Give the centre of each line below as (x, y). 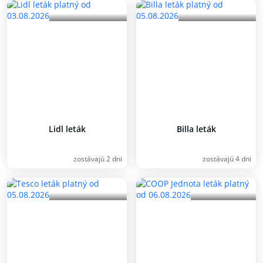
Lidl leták (67, 129)
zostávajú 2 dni (98, 159)
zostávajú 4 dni (227, 159)
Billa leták (196, 129)
